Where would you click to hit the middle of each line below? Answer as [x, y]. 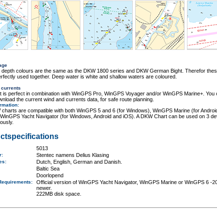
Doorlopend [50, 175]
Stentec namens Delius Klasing [73, 155]
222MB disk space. [59, 194]
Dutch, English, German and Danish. [79, 162]
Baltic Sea [48, 169]
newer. [44, 188]
